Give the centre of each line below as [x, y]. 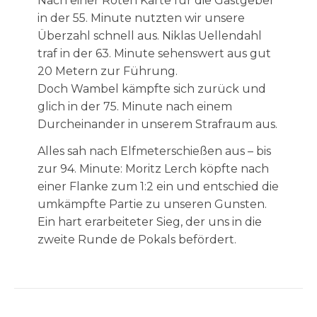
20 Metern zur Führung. [109, 71]
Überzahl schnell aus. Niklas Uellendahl [149, 36]
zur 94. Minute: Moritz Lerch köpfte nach [153, 169]
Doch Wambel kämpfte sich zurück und [151, 89]
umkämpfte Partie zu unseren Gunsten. [152, 204]
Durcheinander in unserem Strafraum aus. [157, 124]
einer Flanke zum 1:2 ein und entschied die [158, 186]
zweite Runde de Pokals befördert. [137, 240]
